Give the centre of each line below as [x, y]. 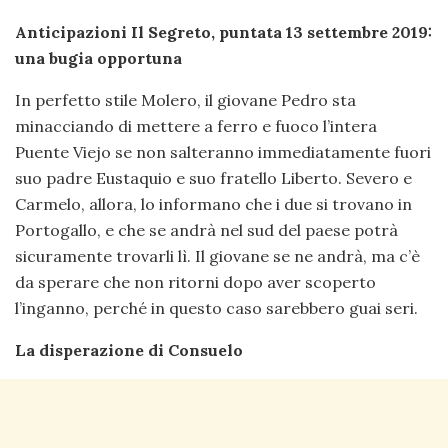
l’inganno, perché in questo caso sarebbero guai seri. [216, 308]
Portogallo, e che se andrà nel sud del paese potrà [206, 230]
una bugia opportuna [98, 58]
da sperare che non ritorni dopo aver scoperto [195, 282]
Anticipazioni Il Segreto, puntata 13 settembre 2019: [223, 32]
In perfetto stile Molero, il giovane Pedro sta [185, 100]
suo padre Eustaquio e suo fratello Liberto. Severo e [213, 178]
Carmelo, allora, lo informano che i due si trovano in [213, 204]
